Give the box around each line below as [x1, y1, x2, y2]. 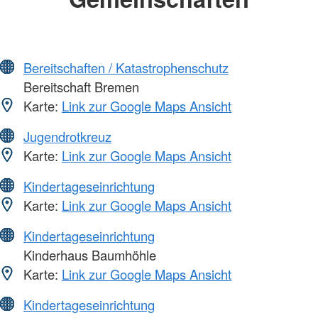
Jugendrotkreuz [23, 126, 111, 146]
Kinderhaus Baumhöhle [20, 245, 156, 264]
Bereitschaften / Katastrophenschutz [23, 57, 229, 77]
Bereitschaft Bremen [20, 77, 139, 96]
